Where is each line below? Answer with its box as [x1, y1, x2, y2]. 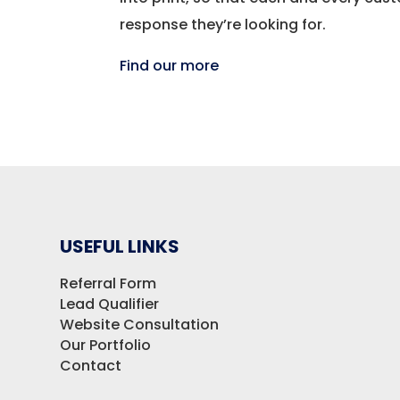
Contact [60, 355, 122, 377]
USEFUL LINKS [60, 234, 180, 260]
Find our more [120, 55, 220, 77]
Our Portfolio [60, 335, 152, 356]
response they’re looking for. [120, 14, 327, 36]
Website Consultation [60, 314, 220, 336]
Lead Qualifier [60, 294, 160, 315]
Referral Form [60, 273, 157, 295]
